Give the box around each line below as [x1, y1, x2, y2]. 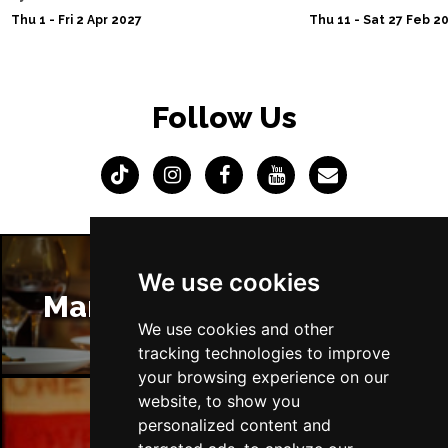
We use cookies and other [137, 319, 334, 339]
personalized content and [137, 415, 331, 435]
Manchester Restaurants [43, 288, 405, 324]
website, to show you [137, 391, 300, 411]
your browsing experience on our [137, 367, 389, 387]
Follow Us [151, 99, 297, 135]
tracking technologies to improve [137, 343, 390, 363]
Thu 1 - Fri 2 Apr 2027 [10, 12, 142, 27]
